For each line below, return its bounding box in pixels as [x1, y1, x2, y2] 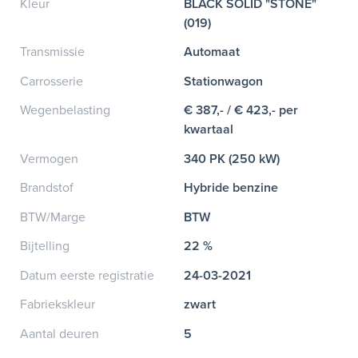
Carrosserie [20, 73, 83, 89]
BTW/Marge [20, 209, 86, 225]
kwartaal [184, 121, 234, 138]
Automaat [184, 44, 241, 61]
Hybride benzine [184, 180, 279, 197]
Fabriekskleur [20, 296, 95, 313]
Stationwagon [184, 73, 264, 89]
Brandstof [20, 180, 74, 197]
